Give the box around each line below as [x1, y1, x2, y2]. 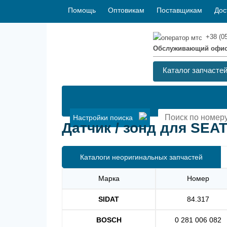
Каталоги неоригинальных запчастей [80, 153, 203, 161]
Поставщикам [157, 6, 202, 14]
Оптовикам [108, 6, 144, 14]
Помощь [68, 6, 96, 14]
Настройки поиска [73, 113, 139, 122]
